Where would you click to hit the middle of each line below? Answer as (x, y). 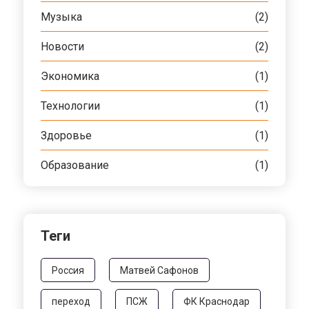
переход (71, 301)
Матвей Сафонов (159, 270)
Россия (68, 270)
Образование (75, 165)
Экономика (70, 76)
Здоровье (66, 135)
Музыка (61, 17)
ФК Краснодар (217, 301)
